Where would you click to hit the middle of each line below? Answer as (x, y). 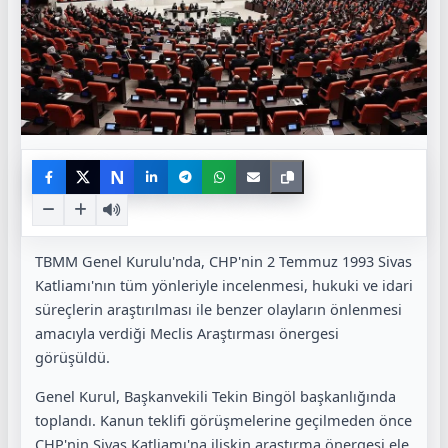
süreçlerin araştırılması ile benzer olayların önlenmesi (218, 309)
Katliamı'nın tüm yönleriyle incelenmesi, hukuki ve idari (224, 285)
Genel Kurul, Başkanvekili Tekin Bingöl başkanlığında (215, 395)
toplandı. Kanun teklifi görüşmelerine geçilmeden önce (223, 419)
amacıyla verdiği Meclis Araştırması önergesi (187, 333)
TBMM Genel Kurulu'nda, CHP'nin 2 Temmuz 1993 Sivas (223, 261)
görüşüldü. (72, 357)
